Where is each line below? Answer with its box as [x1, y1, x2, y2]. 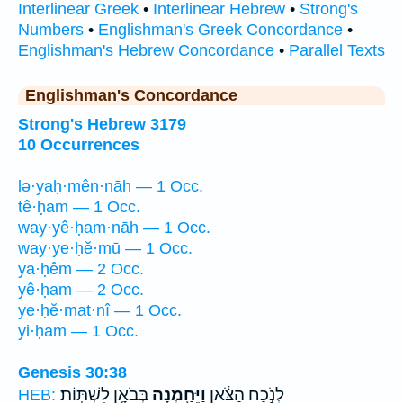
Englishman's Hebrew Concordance [18, 41, 274, 60]
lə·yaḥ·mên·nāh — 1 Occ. [18, 177, 203, 196]
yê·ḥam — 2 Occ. [18, 281, 144, 300]
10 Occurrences [18, 136, 139, 155]
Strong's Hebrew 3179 [18, 115, 186, 134]
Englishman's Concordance [25, 86, 237, 105]
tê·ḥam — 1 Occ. [18, 198, 140, 217]
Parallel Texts [289, 41, 385, 60]
